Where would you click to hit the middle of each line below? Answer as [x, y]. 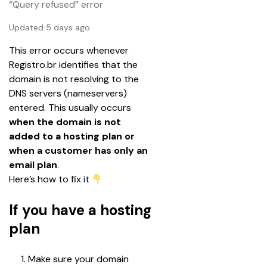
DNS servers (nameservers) [69, 93]
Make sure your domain [80, 259]
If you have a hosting [80, 210]
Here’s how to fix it [50, 179]
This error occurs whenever [70, 50]
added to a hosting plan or [73, 136]
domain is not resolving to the [75, 79]
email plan [33, 165]
